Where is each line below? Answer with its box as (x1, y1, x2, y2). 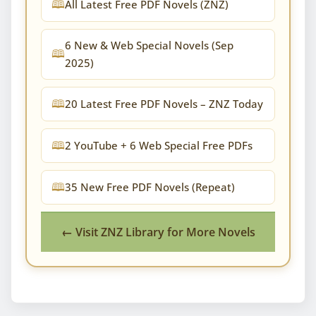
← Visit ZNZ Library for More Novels (61, 224, 255, 240)
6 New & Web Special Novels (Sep (65, 37, 233, 52)
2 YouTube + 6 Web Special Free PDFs (65, 138, 253, 152)
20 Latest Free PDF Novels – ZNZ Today (65, 96, 263, 111)
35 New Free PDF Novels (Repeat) (65, 179, 235, 194)
